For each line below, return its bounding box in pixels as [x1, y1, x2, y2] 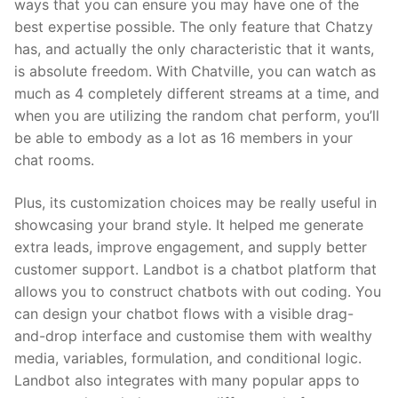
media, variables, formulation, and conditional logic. [14, 348, 362, 367]
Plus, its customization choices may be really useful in [14, 193, 377, 211]
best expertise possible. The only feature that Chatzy [14, 18, 373, 36]
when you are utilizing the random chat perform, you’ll [14, 107, 379, 125]
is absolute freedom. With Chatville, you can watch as [14, 62, 376, 81]
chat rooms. [14, 151, 94, 170]
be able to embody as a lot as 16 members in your [14, 129, 353, 147]
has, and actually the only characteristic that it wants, [14, 40, 374, 59]
